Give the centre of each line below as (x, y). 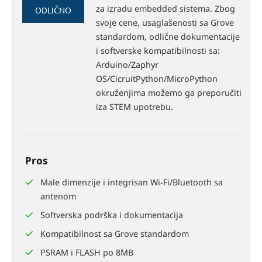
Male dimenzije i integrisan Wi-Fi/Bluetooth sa (132, 182)
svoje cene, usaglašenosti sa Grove (165, 22)
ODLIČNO (53, 10)
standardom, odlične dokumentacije (168, 36)
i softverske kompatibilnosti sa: (158, 50)
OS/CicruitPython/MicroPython (157, 78)
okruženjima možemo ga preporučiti (169, 92)
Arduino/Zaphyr (127, 64)
